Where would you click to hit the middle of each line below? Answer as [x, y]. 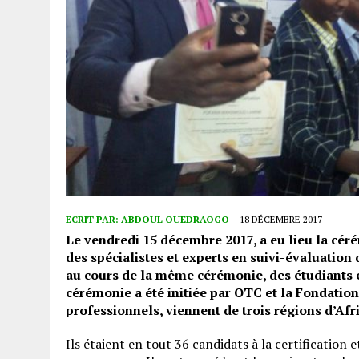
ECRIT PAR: [93, 220]
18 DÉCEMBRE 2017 [281, 220]
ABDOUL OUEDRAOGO [175, 220]
